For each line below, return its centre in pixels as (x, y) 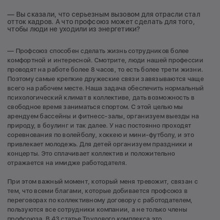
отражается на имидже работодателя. (67, 163)
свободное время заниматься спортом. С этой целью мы (95, 107)
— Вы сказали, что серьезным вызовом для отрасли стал (104, 14)
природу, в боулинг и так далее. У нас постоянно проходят (99, 125)
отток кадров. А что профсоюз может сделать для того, (101, 21)
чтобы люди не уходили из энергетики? (74, 29)
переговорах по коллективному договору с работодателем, (100, 200)
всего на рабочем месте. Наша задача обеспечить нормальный (106, 88)
